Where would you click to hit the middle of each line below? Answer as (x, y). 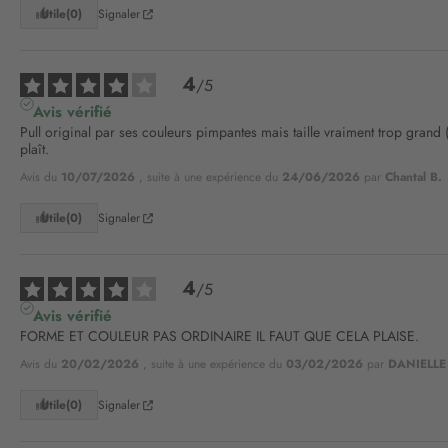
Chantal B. (413, 177)
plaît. (34, 149)
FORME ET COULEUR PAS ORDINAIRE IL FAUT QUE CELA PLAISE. (219, 336)
